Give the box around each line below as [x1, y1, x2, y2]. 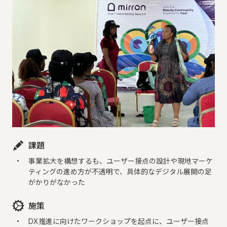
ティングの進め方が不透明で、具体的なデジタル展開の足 [28, 167, 212, 176]
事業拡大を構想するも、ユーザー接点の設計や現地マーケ [28, 157, 213, 166]
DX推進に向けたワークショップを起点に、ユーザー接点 [28, 217, 209, 226]
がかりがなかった [28, 178, 85, 187]
